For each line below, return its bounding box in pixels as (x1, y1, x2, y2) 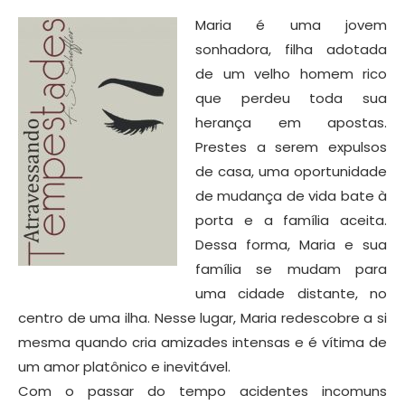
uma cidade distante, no (195, 283, 387, 303)
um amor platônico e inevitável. (18, 356, 231, 376)
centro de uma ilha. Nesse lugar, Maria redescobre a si (18, 307, 387, 327)
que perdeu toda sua (195, 88, 387, 108)
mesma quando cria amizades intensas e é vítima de (18, 332, 387, 352)
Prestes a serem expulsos (195, 137, 387, 156)
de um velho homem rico (195, 63, 387, 83)
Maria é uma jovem (195, 14, 387, 34)
